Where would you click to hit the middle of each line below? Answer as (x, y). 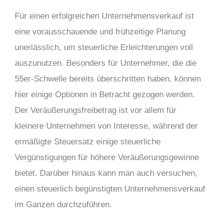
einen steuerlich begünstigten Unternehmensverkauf (110, 189)
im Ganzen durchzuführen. (63, 205)
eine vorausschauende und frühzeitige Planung (100, 32)
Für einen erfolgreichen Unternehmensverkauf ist (104, 16)
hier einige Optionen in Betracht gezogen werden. (105, 95)
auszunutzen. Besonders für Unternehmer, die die (106, 63)
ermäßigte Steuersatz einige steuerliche (88, 142)
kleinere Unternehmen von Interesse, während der (106, 126)
